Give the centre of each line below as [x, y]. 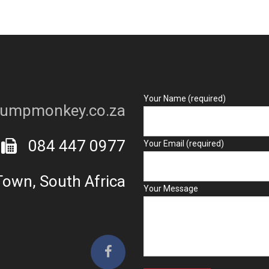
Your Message [171, 189]
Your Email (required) [184, 144]
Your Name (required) [185, 98]
